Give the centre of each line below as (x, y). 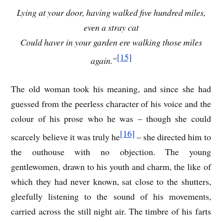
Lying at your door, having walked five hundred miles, (111, 13)
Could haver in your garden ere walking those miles (111, 42)
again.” (104, 61)
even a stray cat (111, 28)
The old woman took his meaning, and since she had (111, 88)
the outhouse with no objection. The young (111, 151)
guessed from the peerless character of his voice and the (111, 103)
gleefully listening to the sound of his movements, (111, 196)
